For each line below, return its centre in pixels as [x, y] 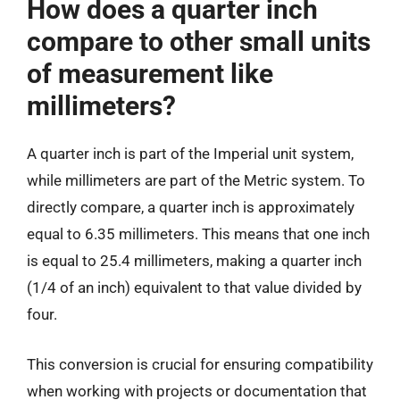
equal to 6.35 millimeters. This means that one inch [198, 234]
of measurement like [150, 74]
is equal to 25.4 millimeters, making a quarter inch [194, 261]
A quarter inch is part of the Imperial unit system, [190, 154]
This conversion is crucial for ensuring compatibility [200, 364]
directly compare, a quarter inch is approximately [191, 207]
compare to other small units [199, 42]
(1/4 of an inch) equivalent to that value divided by [194, 287]
